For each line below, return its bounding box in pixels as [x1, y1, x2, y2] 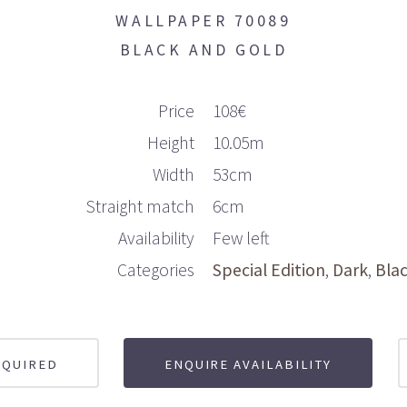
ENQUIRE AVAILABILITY [164, 354, 333, 372]
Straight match [85, 194, 195, 217]
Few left [212, 226, 270, 249]
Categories [117, 258, 195, 281]
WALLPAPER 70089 [115, 11, 292, 32]
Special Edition [212, 258, 325, 281]
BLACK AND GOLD [119, 40, 288, 61]
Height [147, 131, 195, 154]
